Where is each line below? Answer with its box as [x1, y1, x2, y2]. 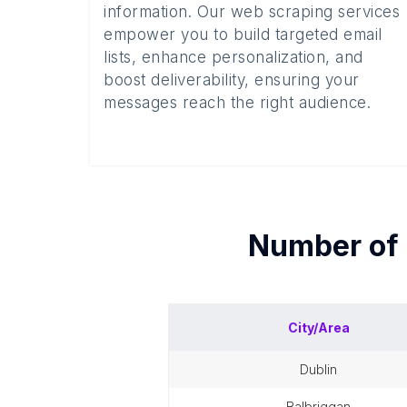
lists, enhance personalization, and [104, 48, 363, 66]
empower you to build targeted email [104, 25, 382, 44]
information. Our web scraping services [104, 3, 400, 21]
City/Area [287, 320, 350, 335]
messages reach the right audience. [104, 94, 371, 112]
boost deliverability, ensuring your [104, 71, 360, 89]
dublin [309, 362, 337, 377]
